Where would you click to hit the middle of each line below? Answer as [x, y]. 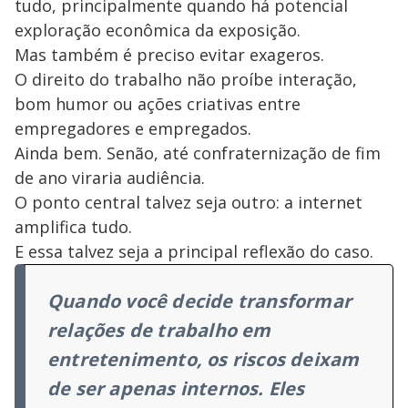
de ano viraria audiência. [110, 178]
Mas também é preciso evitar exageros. [169, 55]
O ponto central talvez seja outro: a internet [189, 203]
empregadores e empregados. [133, 129]
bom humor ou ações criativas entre [158, 104]
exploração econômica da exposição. [158, 31]
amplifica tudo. [73, 227]
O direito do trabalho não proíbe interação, [186, 80]
